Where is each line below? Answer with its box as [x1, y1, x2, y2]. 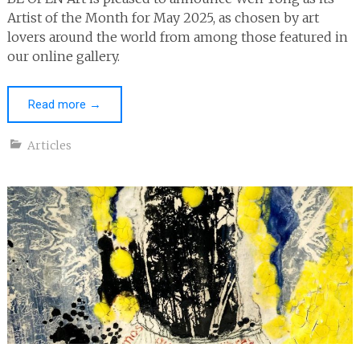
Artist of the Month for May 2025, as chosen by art [6, 9, 319, 26]
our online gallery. [6, 47, 120, 64]
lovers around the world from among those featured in [6, 28, 348, 45]
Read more [27, 96, 89, 112]
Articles [27, 137, 72, 153]
